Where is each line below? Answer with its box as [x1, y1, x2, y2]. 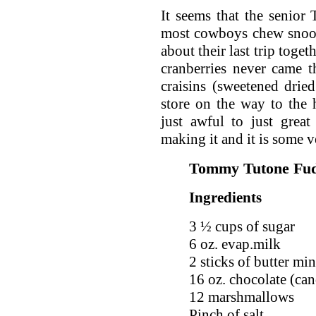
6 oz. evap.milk [189, 236, 281, 253]
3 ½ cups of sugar [189, 218, 295, 235]
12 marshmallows [189, 288, 294, 305]
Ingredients [189, 189, 262, 206]
